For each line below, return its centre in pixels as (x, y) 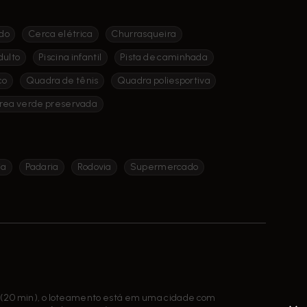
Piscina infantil (70, 57)
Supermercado (164, 167)
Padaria (42, 167)
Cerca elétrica (60, 34)
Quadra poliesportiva (163, 81)
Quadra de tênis (62, 81)
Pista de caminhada (164, 57)
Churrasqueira (144, 34)
